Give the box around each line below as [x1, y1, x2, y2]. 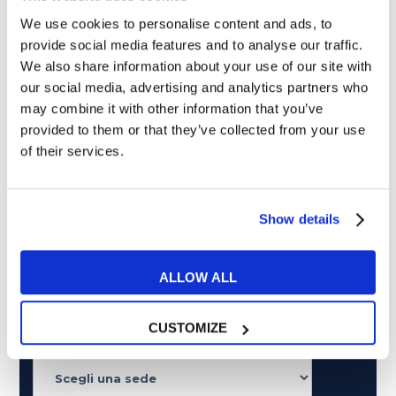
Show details [259, 211, 340, 227]
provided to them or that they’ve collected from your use [20, 121, 365, 137]
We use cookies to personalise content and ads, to [20, 15, 332, 31]
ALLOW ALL [159, 269, 237, 285]
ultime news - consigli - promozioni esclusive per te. [51, 73, 345, 88]
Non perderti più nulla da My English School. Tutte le [50, 55, 346, 70]
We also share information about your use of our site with [20, 57, 372, 73]
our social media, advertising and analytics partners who [20, 79, 368, 95]
